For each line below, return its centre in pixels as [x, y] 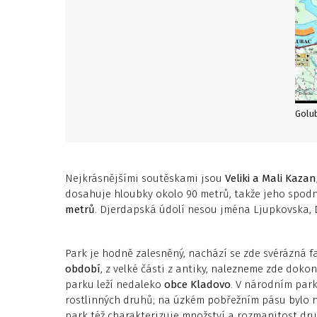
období [83, 269]
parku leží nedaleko [115, 284]
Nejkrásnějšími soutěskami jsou [144, 178]
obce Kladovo [197, 284]
